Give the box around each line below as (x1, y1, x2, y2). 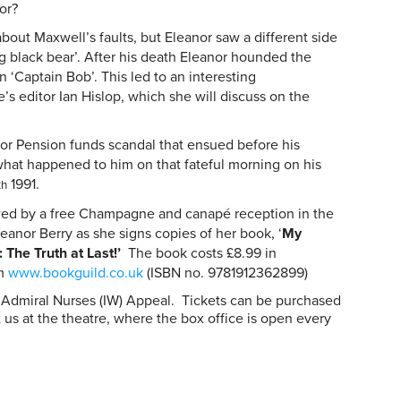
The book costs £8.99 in (124, 244, 277, 262)
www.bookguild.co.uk (8, 264, 144, 282)
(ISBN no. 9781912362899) (143, 264, 309, 282)
